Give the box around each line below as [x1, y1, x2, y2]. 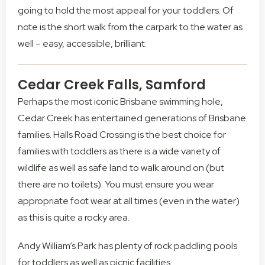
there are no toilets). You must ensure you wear [18, 178, 214, 191]
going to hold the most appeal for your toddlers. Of [18, 4, 234, 17]
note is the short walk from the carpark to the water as [18, 21, 243, 34]
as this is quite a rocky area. [18, 211, 130, 224]
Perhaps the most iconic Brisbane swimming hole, [18, 95, 223, 108]
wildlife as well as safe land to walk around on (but [18, 161, 224, 174]
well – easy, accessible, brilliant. [18, 37, 147, 50]
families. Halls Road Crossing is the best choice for [18, 128, 226, 141]
